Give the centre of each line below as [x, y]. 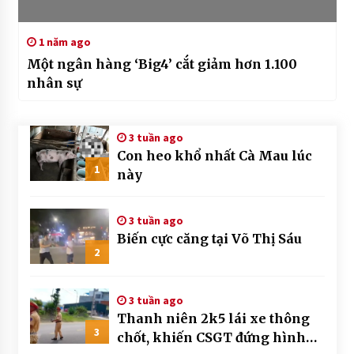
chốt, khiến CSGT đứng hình [211, 337]
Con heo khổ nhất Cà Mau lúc [214, 155]
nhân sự [54, 83]
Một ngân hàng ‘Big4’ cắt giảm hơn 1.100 [162, 64]
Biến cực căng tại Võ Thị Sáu [209, 238]
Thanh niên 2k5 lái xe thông [213, 318]
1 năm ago [63, 41]
